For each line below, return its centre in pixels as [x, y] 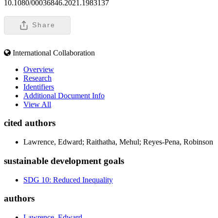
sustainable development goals [64, 161]
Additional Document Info [64, 95]
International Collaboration [54, 53]
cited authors [30, 123]
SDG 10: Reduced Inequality [68, 180]
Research [37, 78]
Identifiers [39, 87]
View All [37, 104]
